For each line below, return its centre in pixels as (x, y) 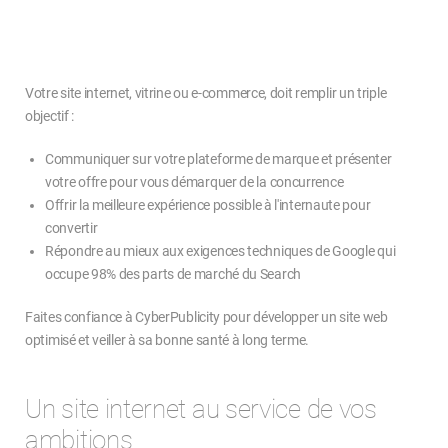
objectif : (50, 115)
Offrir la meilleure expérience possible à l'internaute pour (208, 204)
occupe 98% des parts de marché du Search (173, 273)
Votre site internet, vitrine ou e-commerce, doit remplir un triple (206, 92)
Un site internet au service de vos (201, 408)
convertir (71, 227)
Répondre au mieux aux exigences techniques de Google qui (220, 250)
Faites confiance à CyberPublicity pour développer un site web (206, 316)
